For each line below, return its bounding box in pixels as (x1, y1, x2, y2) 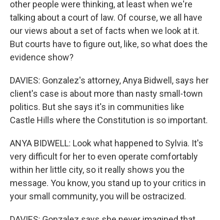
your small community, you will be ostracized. (10, 191, 186, 201)
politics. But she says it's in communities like (10, 102, 184, 112)
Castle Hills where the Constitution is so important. (10, 115, 208, 125)
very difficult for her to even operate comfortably (10, 151, 198, 162)
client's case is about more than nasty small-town (10, 88, 203, 99)
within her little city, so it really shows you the (10, 165, 185, 175)
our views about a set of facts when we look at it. (10, 26, 199, 36)
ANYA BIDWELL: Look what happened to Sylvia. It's (10, 138, 203, 148)
